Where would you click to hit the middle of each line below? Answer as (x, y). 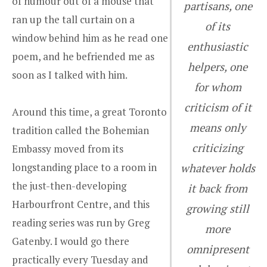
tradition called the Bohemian (80, 131)
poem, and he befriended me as (83, 56)
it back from (218, 188)
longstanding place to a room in (84, 167)
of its (218, 26)
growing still (218, 208)
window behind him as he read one (90, 38)
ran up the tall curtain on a (73, 19)
